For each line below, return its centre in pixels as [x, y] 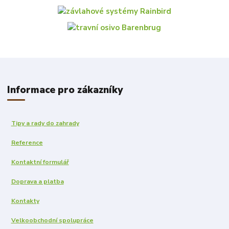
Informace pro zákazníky [65, 90]
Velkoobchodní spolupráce [52, 221]
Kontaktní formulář [40, 162]
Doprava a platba [37, 182]
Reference [27, 143]
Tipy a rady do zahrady [45, 123]
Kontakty [25, 201]
